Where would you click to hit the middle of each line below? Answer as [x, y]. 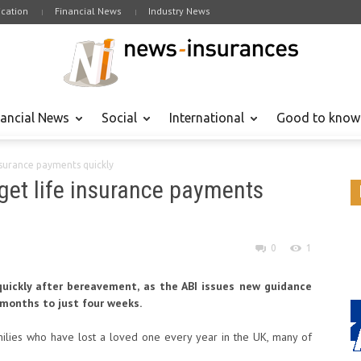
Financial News [88, 11]
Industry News [179, 11]
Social [119, 118]
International [207, 118]
